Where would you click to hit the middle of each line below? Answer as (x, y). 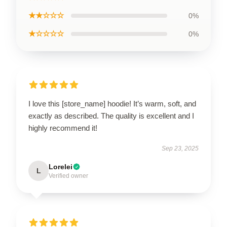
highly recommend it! (63, 128)
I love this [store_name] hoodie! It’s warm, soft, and (112, 104)
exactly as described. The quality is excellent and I (111, 116)
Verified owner (68, 176)
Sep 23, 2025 (180, 148)
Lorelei (61, 167)
